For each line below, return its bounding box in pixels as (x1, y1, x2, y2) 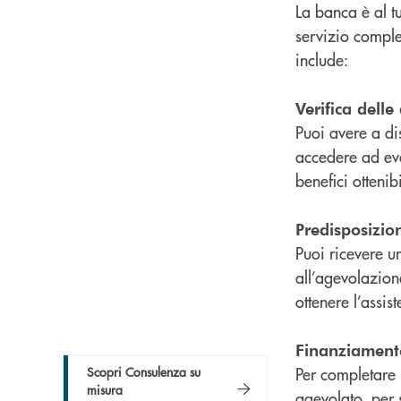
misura (87, 380, 123, 398)
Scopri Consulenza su (87, 362, 200, 380)
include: (295, 48, 348, 72)
